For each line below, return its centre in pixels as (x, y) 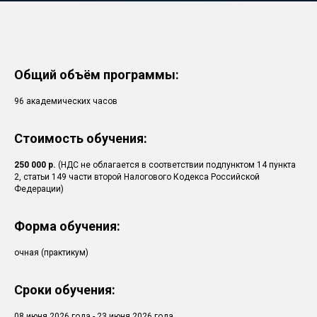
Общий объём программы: (97, 74)
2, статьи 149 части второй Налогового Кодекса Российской (137, 177)
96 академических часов (66, 101)
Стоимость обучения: (81, 138)
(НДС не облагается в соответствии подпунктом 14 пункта (177, 165)
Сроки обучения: (65, 289)
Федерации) (39, 189)
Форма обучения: (67, 226)
